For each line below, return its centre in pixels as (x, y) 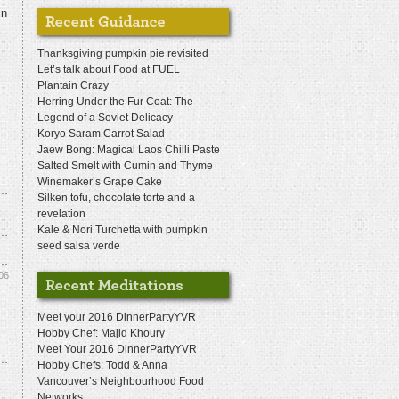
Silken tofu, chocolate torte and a (116, 198)
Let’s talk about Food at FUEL (109, 69)
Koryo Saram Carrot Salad (101, 134)
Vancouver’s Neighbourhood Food (121, 381)
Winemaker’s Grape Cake (100, 182)
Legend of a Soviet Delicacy (105, 118)
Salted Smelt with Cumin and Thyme (125, 166)
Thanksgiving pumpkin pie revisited (123, 53)
